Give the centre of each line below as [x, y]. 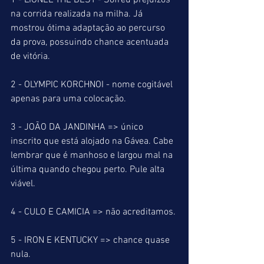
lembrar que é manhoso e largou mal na [93, 156]
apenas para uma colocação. [68, 99]
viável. [24, 184]
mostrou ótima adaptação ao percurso [89, 28]
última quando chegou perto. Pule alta [89, 170]
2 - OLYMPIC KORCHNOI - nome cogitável [93, 85]
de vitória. [32, 57]
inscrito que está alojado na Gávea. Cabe [93, 141]
